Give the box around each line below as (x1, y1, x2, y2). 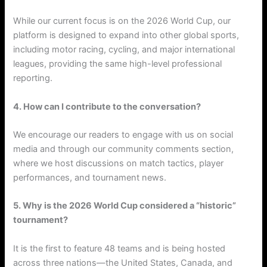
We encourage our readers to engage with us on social (13, 129, 234, 141)
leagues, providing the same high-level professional (13, 58, 222, 70)
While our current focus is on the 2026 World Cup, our (13, 15, 231, 27)
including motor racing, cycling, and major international (13, 44, 235, 55)
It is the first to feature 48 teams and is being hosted (13, 243, 226, 254)
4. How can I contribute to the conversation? (13, 101, 201, 112)
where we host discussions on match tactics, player (13, 158, 224, 169)
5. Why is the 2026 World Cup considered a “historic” (13, 200, 237, 212)
